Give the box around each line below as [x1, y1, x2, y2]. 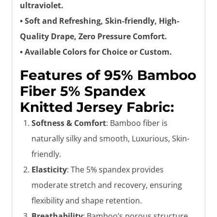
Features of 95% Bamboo [20, 67, 196, 84]
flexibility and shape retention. [31, 195, 142, 206]
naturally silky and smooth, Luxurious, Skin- [31, 133, 189, 144]
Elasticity [31, 164, 67, 175]
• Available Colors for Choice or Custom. [20, 46, 172, 58]
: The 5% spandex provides [67, 164, 164, 175]
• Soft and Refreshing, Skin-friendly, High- [20, 15, 179, 27]
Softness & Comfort [31, 118, 106, 129]
